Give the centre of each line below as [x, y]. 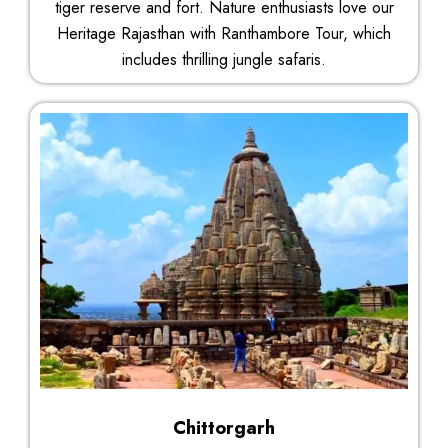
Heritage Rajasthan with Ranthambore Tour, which [224, 33]
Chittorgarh [224, 428]
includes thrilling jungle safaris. [224, 59]
